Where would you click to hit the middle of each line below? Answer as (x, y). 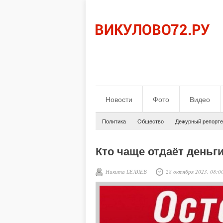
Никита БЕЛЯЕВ (126, 171)
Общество (151, 121)
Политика (114, 121)
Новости (119, 100)
